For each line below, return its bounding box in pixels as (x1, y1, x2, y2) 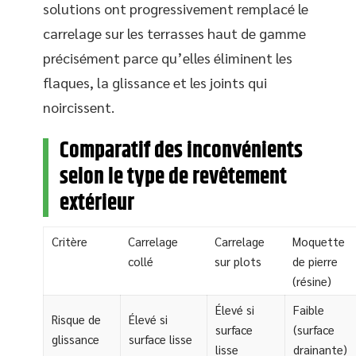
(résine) (292, 273, 331, 288)
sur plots (215, 253, 261, 269)
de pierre (292, 253, 338, 269)
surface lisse (129, 331, 192, 346)
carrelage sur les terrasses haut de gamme (43, 23, 306, 42)
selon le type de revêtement (60, 160, 287, 194)
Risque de (52, 311, 101, 327)
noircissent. (43, 97, 114, 116)
